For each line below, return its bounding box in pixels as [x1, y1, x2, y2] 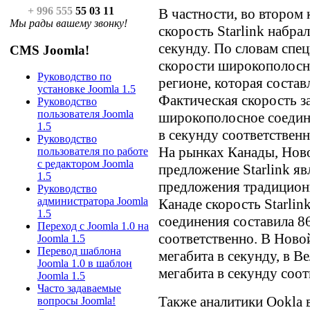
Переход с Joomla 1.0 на [37, 220, 149, 232]
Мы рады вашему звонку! [10, 17, 127, 29]
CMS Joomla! [10, 42, 89, 57]
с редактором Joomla [37, 158, 134, 170]
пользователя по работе [37, 145, 148, 158]
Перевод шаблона [37, 245, 121, 257]
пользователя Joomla [37, 108, 134, 120]
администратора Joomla [37, 195, 148, 208]
